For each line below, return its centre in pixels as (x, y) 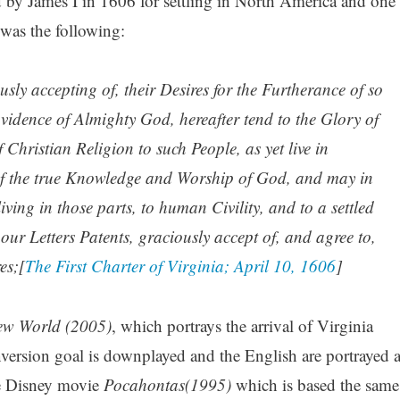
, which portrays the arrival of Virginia (242, 325)
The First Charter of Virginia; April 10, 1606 (180, 266)
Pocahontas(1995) (167, 384)
